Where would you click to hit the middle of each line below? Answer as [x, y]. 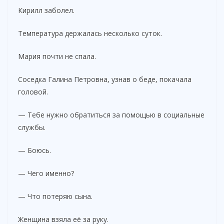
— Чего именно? [46, 173]
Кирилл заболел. [46, 10]
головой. [33, 91]
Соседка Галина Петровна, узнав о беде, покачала [105, 79]
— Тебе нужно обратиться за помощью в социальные [111, 114]
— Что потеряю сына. [55, 196]
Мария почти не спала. [57, 56]
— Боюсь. [34, 150]
